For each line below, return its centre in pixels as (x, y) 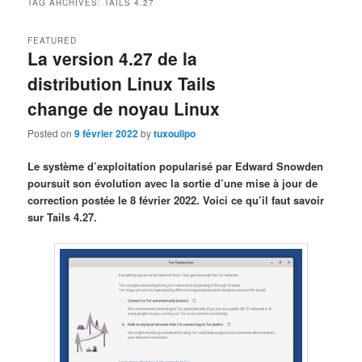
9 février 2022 (107, 134)
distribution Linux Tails (122, 83)
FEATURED (53, 40)
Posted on (51, 133)
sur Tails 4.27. (63, 217)
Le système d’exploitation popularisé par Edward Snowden (176, 166)
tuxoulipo (175, 134)
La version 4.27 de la (113, 58)
